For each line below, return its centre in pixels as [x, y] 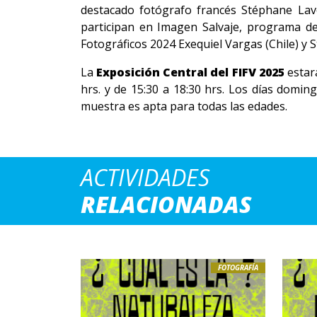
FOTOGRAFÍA [238, 267]
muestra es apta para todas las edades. [184, 106]
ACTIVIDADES [145, 177]
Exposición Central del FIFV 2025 [190, 72]
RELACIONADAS [166, 204]
